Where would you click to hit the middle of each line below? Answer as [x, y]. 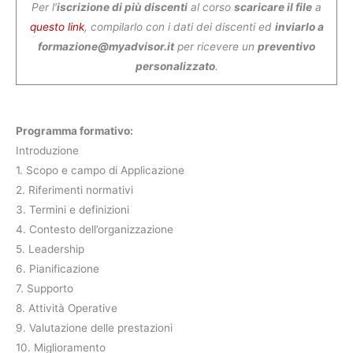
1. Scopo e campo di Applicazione [100, 171]
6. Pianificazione [58, 269]
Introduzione [47, 151]
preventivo [286, 46]
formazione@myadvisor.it [106, 46]
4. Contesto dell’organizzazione [95, 230]
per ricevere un [216, 46]
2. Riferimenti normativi [74, 190]
